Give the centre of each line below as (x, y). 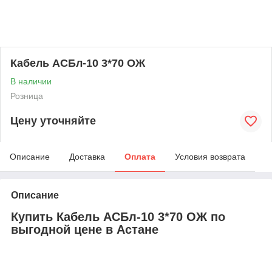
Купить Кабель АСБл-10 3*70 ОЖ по (118, 216)
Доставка (87, 156)
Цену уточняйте (53, 121)
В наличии (31, 81)
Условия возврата (210, 156)
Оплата (140, 156)
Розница (27, 96)
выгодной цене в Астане (85, 229)
